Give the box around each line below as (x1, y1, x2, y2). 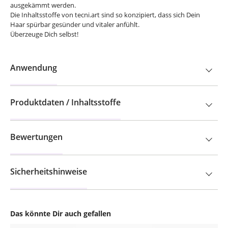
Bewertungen (10, 131, 63, 142)
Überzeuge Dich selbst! (10, 30, 78, 39)
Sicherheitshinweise (10, 166, 87, 177)
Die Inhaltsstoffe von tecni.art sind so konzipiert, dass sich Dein (10, 10, 200, 19)
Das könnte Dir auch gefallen (10, 209, 111, 218)
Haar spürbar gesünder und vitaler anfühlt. (10, 20, 139, 29)
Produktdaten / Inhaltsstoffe (10, 97, 121, 108)
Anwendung (10, 62, 57, 73)
